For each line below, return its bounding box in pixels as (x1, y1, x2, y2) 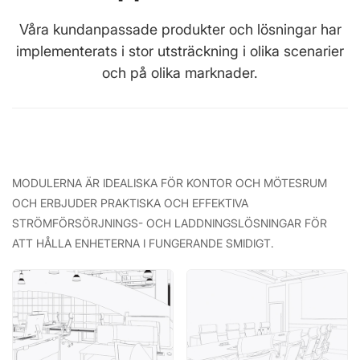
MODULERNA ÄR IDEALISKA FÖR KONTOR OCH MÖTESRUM (12, 175, 327, 190)
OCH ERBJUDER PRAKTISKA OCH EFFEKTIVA (12, 195, 248, 210)
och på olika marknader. (102, 63, 258, 81)
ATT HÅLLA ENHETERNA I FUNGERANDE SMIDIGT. (12, 235, 274, 250)
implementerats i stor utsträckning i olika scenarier (16, 42, 344, 59)
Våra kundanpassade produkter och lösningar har (18, 20, 342, 38)
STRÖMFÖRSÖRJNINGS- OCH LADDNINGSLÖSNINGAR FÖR (12, 215, 327, 230)
